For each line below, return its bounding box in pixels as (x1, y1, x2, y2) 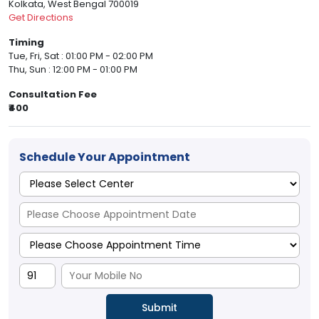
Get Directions (9, 11, 73, 25)
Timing (9, 36, 44, 50)
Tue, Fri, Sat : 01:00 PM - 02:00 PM (9, 49, 153, 63)
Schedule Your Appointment (19, 149, 190, 166)
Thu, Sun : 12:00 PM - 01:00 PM (9, 63, 137, 77)
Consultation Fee (9, 88, 97, 102)
